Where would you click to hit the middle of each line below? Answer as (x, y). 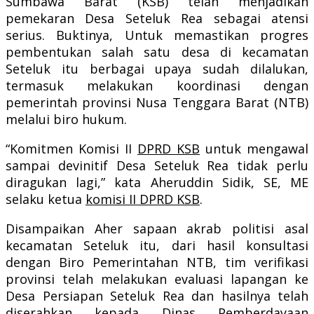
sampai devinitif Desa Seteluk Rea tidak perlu (157, 165)
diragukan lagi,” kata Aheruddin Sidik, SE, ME (157, 182)
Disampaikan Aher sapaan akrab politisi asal (157, 228)
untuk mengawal (254, 148)
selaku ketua (46, 199)
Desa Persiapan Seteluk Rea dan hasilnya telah (157, 295)
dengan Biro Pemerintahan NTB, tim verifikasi (157, 262)
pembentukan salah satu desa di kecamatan (157, 52)
